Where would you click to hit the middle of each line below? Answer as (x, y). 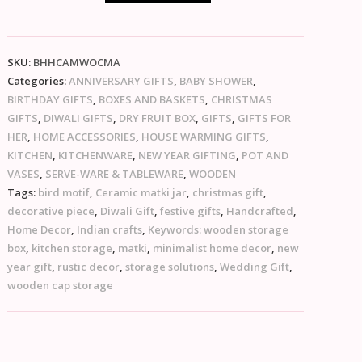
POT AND (265, 155)
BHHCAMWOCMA (77, 62)
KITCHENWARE (96, 155)
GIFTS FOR (265, 118)
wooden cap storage (61, 285)
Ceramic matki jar (141, 192)
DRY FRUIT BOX (158, 118)
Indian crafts (110, 229)
